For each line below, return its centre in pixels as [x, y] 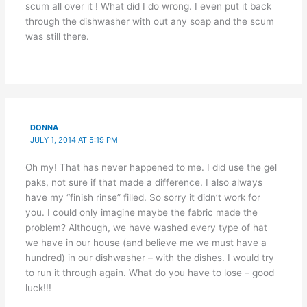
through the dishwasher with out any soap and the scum [149, 22]
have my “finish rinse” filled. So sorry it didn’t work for [143, 197]
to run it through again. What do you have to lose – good [149, 272]
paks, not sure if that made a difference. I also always [144, 182]
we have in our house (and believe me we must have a [146, 242]
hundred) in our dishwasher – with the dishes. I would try [149, 257]
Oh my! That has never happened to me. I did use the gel [151, 167]
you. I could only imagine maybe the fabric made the [141, 212]
